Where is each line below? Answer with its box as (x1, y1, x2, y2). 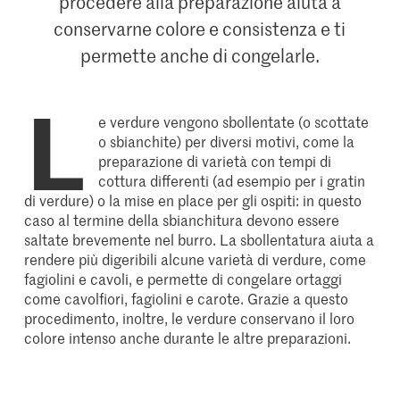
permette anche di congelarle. (79, 44, 320, 68)
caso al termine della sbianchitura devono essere (24, 210, 340, 230)
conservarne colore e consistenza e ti (54, 17, 346, 41)
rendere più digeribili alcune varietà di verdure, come (24, 249, 367, 270)
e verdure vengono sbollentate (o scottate (98, 112, 370, 132)
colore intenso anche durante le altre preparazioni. (24, 328, 352, 348)
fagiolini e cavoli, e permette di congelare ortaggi (24, 269, 343, 289)
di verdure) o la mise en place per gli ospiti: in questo (24, 190, 362, 211)
